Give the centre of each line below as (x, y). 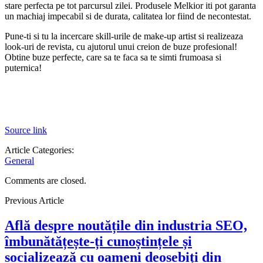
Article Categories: (39, 150)
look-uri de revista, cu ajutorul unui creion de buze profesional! (121, 46)
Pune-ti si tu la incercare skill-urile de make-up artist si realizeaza (124, 36)
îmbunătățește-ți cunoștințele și (98, 241)
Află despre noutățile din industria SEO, (126, 225)
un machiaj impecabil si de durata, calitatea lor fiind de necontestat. (128, 16)
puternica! (23, 68)
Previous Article (34, 200)
